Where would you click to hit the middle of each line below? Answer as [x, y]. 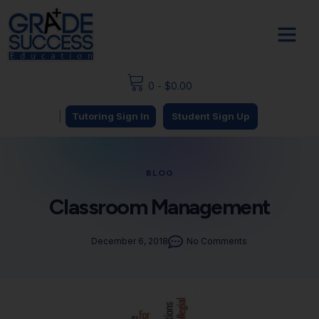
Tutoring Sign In [110, 116]
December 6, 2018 [129, 241]
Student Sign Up [210, 116]
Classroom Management [159, 206]
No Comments [216, 241]
